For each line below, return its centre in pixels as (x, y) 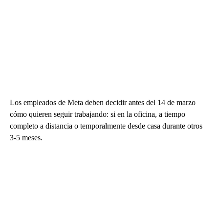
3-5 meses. (26, 137)
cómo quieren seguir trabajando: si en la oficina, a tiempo (98, 114)
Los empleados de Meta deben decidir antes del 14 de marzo (103, 102)
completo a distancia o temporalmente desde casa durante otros (106, 126)
